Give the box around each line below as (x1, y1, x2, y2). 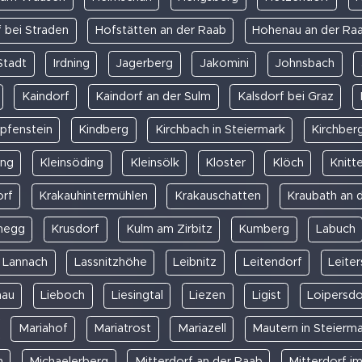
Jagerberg (116, 57, 174, 69)
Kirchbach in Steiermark (154, 123, 285, 136)
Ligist (251, 288, 281, 301)
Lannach (2, 255, 48, 268)
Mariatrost (94, 322, 151, 335)
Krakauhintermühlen (39, 189, 148, 202)
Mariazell (177, 322, 226, 335)
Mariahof (18, 322, 68, 335)
